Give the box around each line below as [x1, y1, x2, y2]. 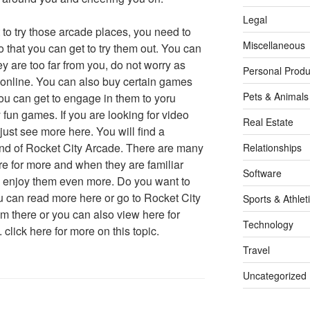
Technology [242, 217, 293, 232]
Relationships [242, 140, 302, 155]
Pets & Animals [242, 89, 309, 104]
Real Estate [242, 115, 293, 129]
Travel [242, 243, 270, 257]
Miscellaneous [242, 38, 305, 53]
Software [242, 166, 282, 181]
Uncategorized [242, 268, 307, 283]
